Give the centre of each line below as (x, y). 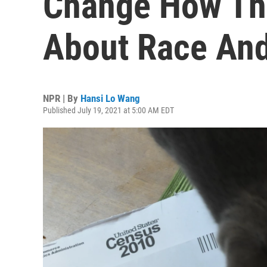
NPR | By (62, 98)
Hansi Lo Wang (110, 98)
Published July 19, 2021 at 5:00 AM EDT (108, 110)
